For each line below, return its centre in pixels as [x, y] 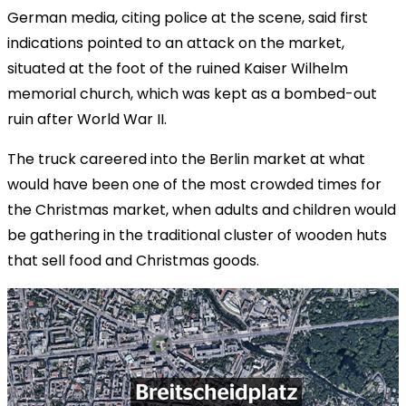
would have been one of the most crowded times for [194, 184]
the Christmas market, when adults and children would [202, 209]
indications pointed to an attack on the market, [176, 43]
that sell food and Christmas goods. [133, 260]
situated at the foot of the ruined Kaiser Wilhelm [178, 68]
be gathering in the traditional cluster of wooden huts [197, 235]
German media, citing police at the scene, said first [188, 17]
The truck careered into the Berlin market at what [186, 159]
